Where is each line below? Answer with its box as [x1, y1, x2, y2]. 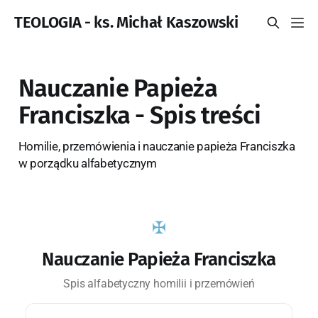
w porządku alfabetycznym [18, 155, 157, 170]
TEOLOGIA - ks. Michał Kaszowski [14, 13, 238, 32]
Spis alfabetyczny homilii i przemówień [63, 276, 255, 290]
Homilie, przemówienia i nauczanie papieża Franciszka [18, 138, 295, 153]
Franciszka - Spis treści [18, 100, 261, 130]
